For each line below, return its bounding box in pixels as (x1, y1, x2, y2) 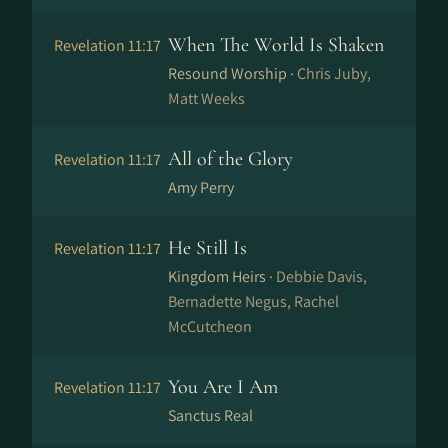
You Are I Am (168, 375, 278, 399)
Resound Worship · (168, 63, 297, 84)
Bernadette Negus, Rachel (168, 291, 339, 312)
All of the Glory (168, 147, 293, 171)
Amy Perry (168, 177, 234, 198)
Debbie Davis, (276, 266, 367, 287)
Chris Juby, (297, 63, 371, 84)
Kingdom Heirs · (168, 266, 276, 287)
